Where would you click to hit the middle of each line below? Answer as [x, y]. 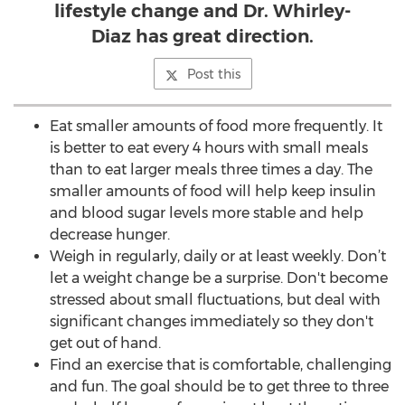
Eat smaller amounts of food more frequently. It [216, 126]
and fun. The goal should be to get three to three [219, 386]
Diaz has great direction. [202, 36]
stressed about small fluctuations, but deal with [215, 300]
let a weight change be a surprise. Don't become [219, 278]
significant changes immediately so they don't [212, 321]
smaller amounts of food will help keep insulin [213, 191]
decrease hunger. [110, 235]
